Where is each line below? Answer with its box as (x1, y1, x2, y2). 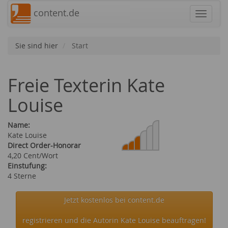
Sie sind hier (15, 41, 58, 50)
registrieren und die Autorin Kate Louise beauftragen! (22, 215, 206, 225)
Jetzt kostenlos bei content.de (64, 195, 164, 205)
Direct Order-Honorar (8, 140, 81, 150)
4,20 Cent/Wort (8, 151, 58, 160)
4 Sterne (8, 171, 36, 181)
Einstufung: (8, 161, 47, 170)
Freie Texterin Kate (8, 73, 165, 97)
